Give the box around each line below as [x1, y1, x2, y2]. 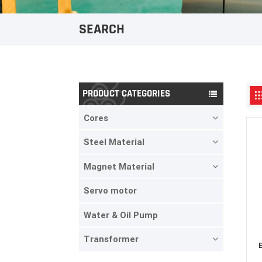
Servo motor [83, 185, 137, 196]
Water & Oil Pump [83, 209, 158, 220]
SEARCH [78, 20, 125, 39]
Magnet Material [83, 161, 154, 172]
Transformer [83, 234, 139, 245]
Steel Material [83, 137, 144, 148]
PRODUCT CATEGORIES [82, 87, 171, 100]
